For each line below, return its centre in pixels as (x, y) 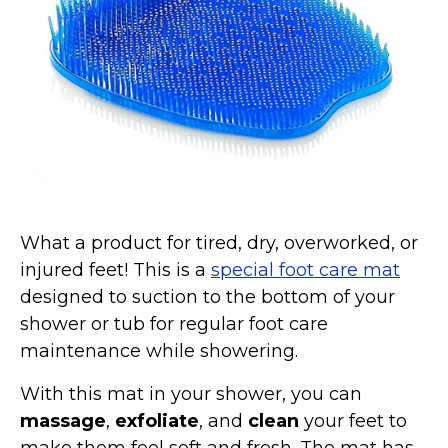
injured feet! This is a (115, 270)
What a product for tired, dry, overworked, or (219, 243)
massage (63, 421)
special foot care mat (305, 270)
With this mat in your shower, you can (191, 394)
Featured (68, 115)
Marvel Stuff (98, 11)
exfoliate (157, 421)
